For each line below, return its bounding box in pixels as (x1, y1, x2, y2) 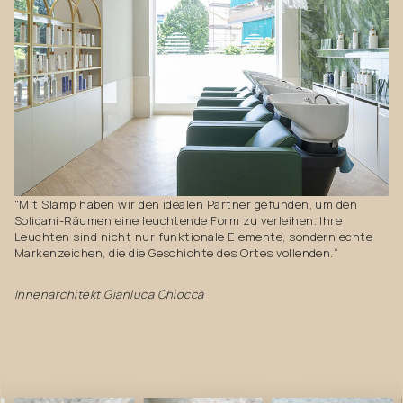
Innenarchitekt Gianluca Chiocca (14, 286, 204, 303)
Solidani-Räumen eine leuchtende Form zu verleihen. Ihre (14, 212, 343, 229)
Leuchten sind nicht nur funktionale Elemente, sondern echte (14, 228, 373, 246)
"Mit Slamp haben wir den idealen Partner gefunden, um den (14, 196, 358, 213)
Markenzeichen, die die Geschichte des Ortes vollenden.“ (14, 245, 339, 262)
